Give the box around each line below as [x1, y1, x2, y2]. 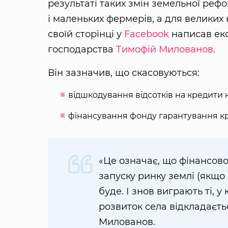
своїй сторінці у [47, 28, 124, 40]
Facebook [124, 28, 169, 40]
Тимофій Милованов [116, 43, 213, 55]
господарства [47, 43, 116, 55]
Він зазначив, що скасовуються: [47, 67, 199, 78]
